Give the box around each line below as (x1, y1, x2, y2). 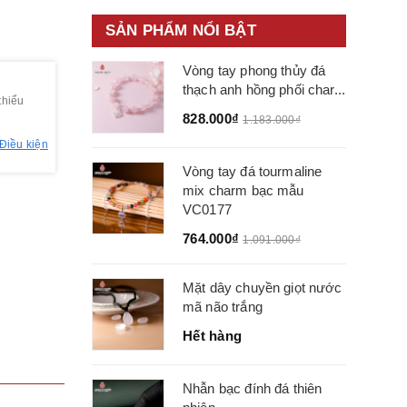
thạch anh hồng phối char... (183, 82, 346, 97)
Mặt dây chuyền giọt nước (183, 280, 342, 295)
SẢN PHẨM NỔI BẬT (105, 22, 256, 39)
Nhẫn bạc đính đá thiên (183, 381, 323, 396)
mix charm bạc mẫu (183, 183, 304, 198)
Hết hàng (183, 328, 242, 343)
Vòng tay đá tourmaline (183, 164, 323, 179)
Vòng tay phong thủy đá (183, 63, 326, 78)
